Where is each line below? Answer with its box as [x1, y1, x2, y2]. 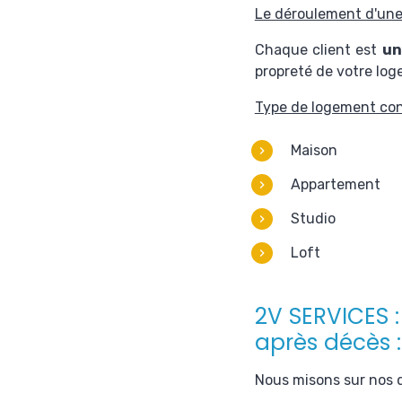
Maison [290, 142, 337, 159]
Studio [290, 210, 339, 227]
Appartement [290, 176, 384, 193]
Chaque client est [254, 41, 382, 58]
